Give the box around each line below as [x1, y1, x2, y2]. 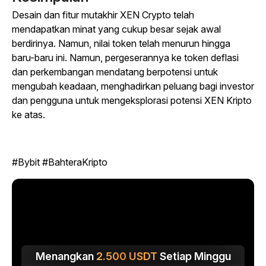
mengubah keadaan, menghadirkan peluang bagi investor [12, 80, 254, 92]
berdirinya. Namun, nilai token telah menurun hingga [12, 37, 230, 49]
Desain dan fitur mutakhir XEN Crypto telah [12, 9, 194, 21]
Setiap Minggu [157, 250, 231, 262]
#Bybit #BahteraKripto [12, 156, 107, 168]
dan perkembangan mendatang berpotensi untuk [12, 66, 218, 78]
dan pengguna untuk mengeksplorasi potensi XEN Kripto [12, 94, 252, 106]
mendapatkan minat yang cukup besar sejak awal [12, 23, 221, 35]
